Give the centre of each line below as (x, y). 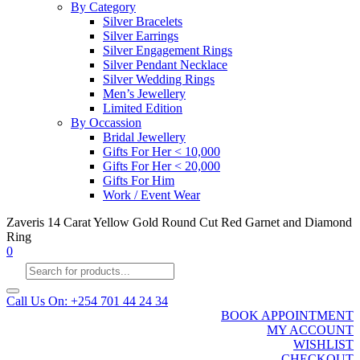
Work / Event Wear (151, 195)
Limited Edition (143, 108)
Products (47, 265)
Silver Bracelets (143, 21)
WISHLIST (323, 344)
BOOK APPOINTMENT (287, 315)
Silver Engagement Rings (168, 50)
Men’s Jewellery (144, 94)
